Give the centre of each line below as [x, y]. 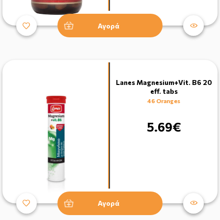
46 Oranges [164, 101]
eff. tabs [164, 91]
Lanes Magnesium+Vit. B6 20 [164, 82]
